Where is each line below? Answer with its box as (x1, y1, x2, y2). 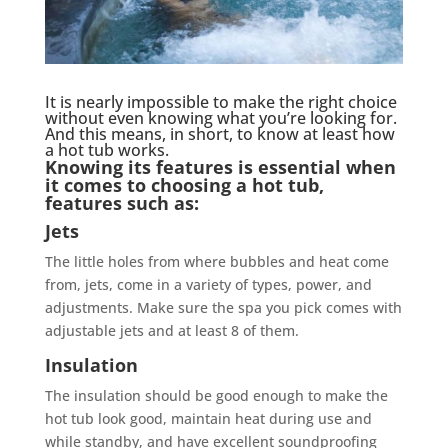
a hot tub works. (44, 138, 169, 161)
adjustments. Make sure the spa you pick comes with (44, 297, 402, 317)
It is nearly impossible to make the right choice (44, 90, 397, 113)
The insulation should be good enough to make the (44, 385, 388, 405)
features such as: (44, 190, 199, 215)
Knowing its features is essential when (44, 154, 396, 179)
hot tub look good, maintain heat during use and (44, 408, 372, 428)
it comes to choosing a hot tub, (44, 172, 324, 197)
